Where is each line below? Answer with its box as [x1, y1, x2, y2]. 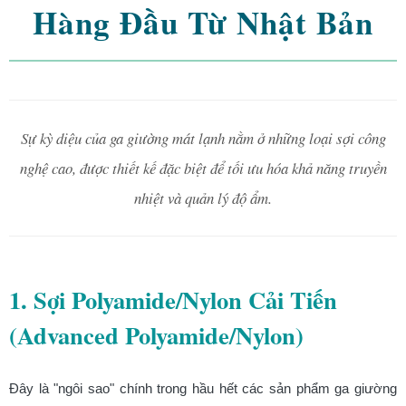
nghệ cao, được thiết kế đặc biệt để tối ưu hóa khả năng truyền [19, 157, 387, 179]
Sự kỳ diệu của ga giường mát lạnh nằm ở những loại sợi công [20, 127, 386, 149]
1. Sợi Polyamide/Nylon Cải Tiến [9, 281, 337, 317]
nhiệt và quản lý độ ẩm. [134, 187, 272, 208]
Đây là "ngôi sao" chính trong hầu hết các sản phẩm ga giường [9, 380, 397, 396]
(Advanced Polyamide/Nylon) [9, 316, 304, 353]
